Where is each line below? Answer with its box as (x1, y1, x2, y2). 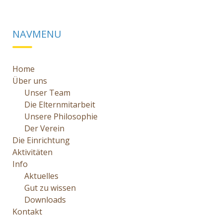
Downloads (24, 194, 66, 205)
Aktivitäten (12, 147, 53, 158)
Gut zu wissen (24, 182, 76, 193)
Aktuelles (24, 170, 58, 181)
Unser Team (24, 87, 70, 98)
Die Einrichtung (12, 135, 70, 146)
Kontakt (12, 206, 42, 217)
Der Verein (24, 123, 64, 134)
